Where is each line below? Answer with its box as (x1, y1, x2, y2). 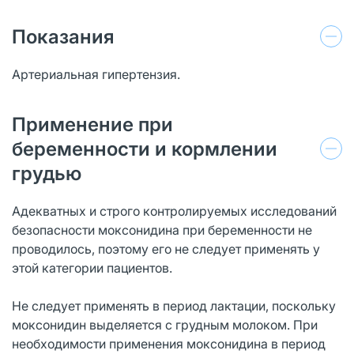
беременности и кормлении (12, 137, 277, 160)
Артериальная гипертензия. (12, 66, 180, 82)
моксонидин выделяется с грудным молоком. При (12, 316, 318, 333)
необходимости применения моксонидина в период (12, 335, 326, 352)
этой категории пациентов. (12, 259, 172, 276)
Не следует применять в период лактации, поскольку (12, 297, 336, 314)
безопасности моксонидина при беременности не (12, 221, 312, 238)
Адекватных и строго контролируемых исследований (12, 202, 337, 219)
